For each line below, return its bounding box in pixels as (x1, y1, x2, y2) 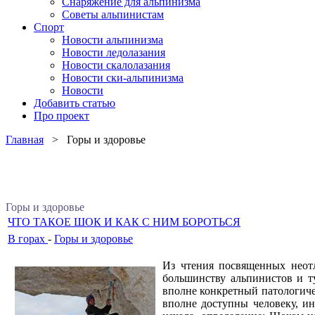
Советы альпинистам (62, 8, 164, 20)
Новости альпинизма (62, 34, 163, 46)
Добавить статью (34, 97, 115, 109)
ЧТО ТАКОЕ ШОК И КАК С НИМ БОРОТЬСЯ (8, 216, 240, 228)
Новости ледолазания (62, 46, 165, 58)
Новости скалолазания (62, 59, 170, 71)
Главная (6, 134, 44, 146)
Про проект (34, 110, 89, 122)
